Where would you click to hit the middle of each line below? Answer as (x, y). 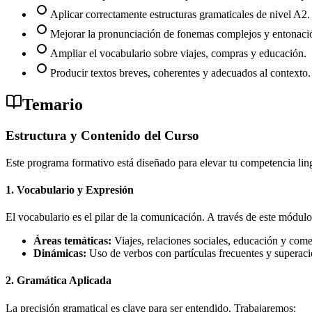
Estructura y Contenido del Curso (102, 135)
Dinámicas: (60, 253)
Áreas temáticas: (72, 241)
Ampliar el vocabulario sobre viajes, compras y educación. (178, 54)
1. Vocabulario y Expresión (70, 189)
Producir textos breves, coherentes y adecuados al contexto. (180, 73)
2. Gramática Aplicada (58, 281)
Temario (53, 104)
